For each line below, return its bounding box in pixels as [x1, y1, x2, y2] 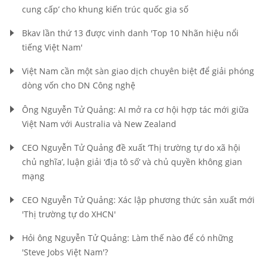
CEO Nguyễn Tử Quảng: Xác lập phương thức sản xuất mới [22, 194, 255, 205]
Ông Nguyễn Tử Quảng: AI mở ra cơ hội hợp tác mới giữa [22, 103, 249, 115]
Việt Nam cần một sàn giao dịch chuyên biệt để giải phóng [22, 65, 254, 77]
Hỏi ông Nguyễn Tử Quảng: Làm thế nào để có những [22, 232, 233, 244]
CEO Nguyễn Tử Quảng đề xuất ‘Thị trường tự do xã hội [22, 141, 240, 153]
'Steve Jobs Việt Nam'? [22, 246, 108, 258]
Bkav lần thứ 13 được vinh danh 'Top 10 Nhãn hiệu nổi [22, 27, 239, 39]
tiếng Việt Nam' [22, 42, 83, 53]
